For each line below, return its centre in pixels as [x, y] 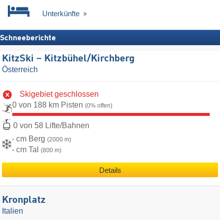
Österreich [20, 69]
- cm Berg [29, 139]
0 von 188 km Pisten [49, 105]
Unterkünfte [62, 14]
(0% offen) [99, 105]
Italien [13, 211]
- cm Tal [26, 150]
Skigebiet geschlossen [59, 94]
